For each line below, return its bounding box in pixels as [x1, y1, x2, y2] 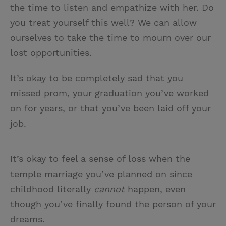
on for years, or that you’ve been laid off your [10, 103, 211, 114]
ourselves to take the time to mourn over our [10, 32, 211, 43]
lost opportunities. [10, 47, 92, 59]
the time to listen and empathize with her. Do [10, 2, 214, 13]
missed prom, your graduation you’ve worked [10, 88, 209, 99]
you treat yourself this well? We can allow [10, 17, 197, 28]
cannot [94, 184, 128, 195]
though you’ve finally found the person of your [10, 199, 216, 210]
